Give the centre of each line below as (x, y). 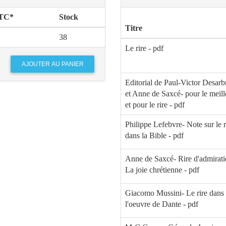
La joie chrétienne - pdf (162, 170)
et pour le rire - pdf (155, 105)
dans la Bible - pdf (154, 136)
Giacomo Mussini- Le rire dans (175, 193)
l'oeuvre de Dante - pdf (162, 204)
